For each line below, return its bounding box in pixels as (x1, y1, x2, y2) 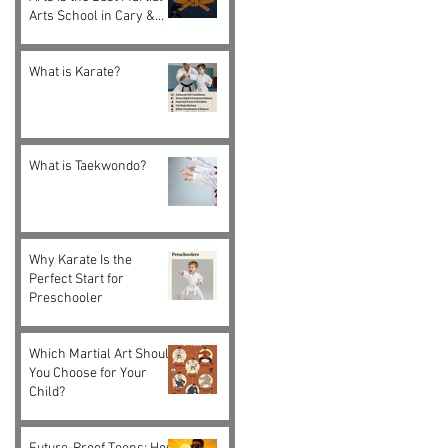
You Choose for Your (29, 364, 147, 382)
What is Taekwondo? (29, 157, 146, 175)
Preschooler (29, 289, 103, 307)
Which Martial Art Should (29, 345, 176, 363)
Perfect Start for (29, 270, 124, 288)
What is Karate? (29, 63, 120, 81)
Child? (29, 383, 65, 401)
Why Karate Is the (29, 251, 132, 269)
